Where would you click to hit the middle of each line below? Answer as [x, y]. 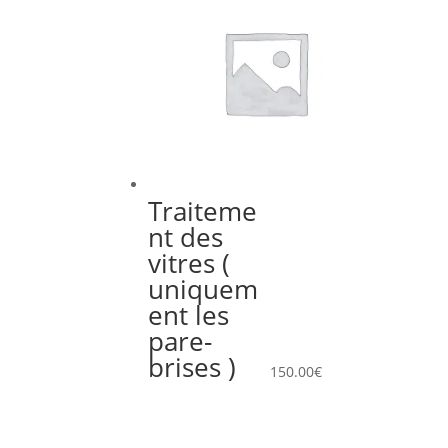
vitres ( [189, 263]
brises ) [192, 367]
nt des [186, 237]
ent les [189, 315]
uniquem [203, 289]
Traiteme [203, 211]
